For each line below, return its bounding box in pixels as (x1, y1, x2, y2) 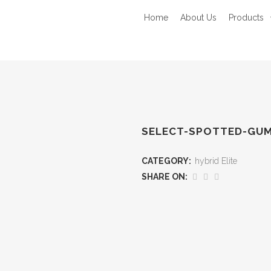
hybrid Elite (195, 156, 237, 166)
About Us (180, 13, 217, 22)
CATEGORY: (142, 156, 193, 166)
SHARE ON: (142, 172, 188, 181)
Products (229, 13, 264, 22)
